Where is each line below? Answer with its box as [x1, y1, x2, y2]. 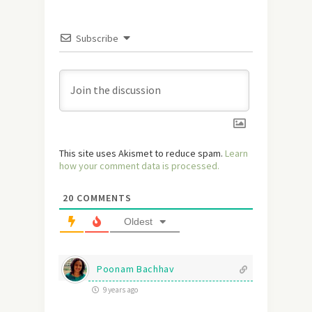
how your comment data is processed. [59, 159, 219, 173]
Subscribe [76, 32, 118, 45]
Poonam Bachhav [97, 263, 175, 276]
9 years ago [102, 285, 138, 295]
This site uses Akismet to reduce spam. [59, 147, 225, 160]
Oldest [124, 216, 153, 228]
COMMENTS [74, 192, 132, 205]
